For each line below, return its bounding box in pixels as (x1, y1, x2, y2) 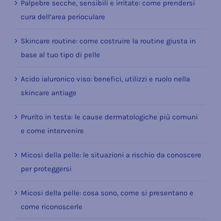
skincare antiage (20, 88, 76, 97)
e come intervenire (20, 126, 84, 135)
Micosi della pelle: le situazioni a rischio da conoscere (20, 150, 201, 159)
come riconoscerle (20, 202, 82, 211)
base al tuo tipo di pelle (20, 50, 100, 59)
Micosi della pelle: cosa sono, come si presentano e (20, 188, 193, 197)
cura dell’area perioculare (20, 12, 105, 21)
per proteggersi (20, 164, 72, 173)
